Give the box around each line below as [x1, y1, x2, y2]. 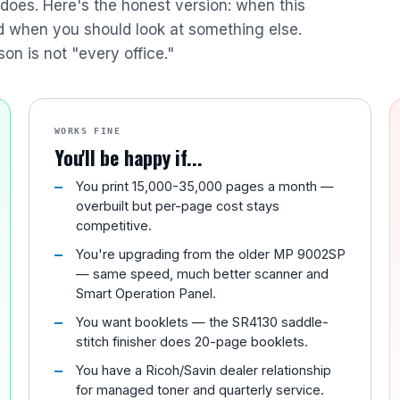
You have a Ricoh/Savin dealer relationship [76, 362, 331, 378]
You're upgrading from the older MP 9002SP [76, 246, 346, 262]
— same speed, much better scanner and [76, 266, 329, 281]
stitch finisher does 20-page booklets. [76, 334, 308, 349]
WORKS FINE [54, 126, 121, 136]
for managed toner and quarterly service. [76, 382, 324, 397]
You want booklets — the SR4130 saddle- [76, 314, 329, 329]
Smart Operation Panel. [76, 286, 216, 301]
